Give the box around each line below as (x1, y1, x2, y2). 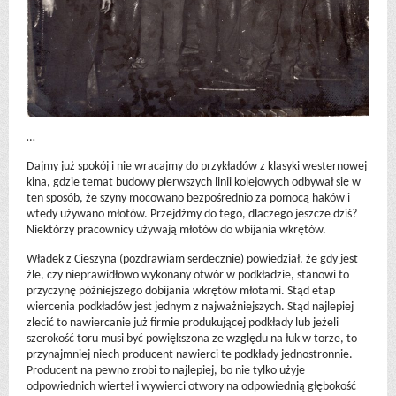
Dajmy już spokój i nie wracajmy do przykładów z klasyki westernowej (27, 159, 367, 173)
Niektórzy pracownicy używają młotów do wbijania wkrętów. (27, 223, 326, 237)
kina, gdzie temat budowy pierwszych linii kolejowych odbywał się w (27, 175, 361, 189)
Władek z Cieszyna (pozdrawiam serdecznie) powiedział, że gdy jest (27, 252, 358, 266)
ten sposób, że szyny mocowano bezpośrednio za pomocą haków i (27, 191, 350, 205)
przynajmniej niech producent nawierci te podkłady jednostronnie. (27, 347, 353, 362)
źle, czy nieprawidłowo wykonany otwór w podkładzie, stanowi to (27, 268, 349, 282)
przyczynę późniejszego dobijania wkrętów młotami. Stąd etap (27, 284, 335, 298)
